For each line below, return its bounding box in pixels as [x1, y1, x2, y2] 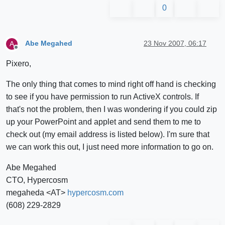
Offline [16, 47, 33, 55]
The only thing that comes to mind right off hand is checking [6, 79, 216, 88]
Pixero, [6, 59, 31, 68]
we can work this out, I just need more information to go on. [6, 142, 213, 151]
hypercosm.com [67, 188, 124, 197]
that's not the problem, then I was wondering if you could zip [6, 104, 217, 114]
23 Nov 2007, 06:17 [144, 39, 206, 48]
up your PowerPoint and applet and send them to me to [6, 117, 201, 126]
